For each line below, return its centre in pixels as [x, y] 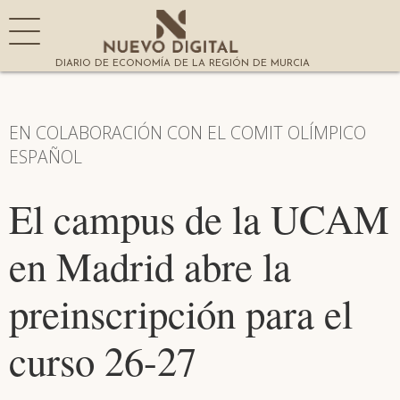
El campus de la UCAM [199, 219]
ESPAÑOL [46, 157]
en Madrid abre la [150, 266]
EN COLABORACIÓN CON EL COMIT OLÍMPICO [187, 133]
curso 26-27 [103, 361]
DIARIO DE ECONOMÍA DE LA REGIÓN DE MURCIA [183, 64]
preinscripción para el [181, 313]
